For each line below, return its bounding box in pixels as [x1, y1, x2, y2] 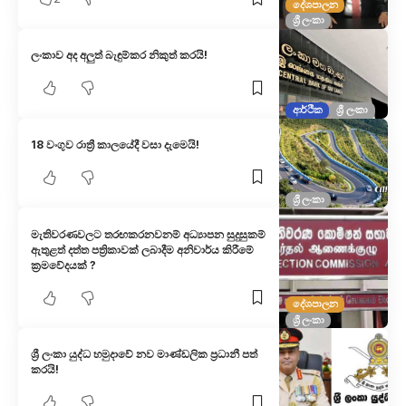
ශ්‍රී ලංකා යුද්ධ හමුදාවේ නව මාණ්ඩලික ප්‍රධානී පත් [31, 347, 258, 362]
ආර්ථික [292, 103, 323, 117]
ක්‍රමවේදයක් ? [31, 257, 97, 272]
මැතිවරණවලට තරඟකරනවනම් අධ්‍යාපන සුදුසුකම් [31, 227, 266, 241]
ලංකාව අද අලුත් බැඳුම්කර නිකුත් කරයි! [31, 48, 208, 63]
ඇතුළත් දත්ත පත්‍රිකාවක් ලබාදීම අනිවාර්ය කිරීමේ [31, 242, 255, 256]
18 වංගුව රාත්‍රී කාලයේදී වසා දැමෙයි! [31, 137, 200, 151]
